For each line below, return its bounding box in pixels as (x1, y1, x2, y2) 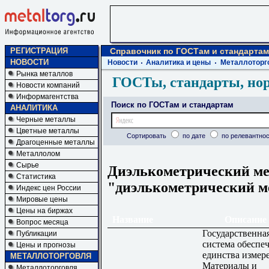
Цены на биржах (16, 207, 73, 215)
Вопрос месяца (16, 218, 68, 226)
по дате (180, 132, 207, 139)
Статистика (16, 172, 56, 181)
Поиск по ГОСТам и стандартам (111, 100, 234, 109)
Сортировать (126, 132, 168, 139)
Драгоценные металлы (16, 138, 95, 147)
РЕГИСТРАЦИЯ (10, 46, 68, 55)
